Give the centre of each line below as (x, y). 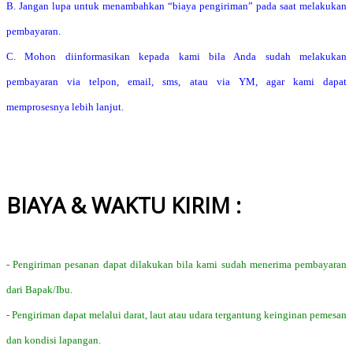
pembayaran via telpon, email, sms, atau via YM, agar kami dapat (176, 81)
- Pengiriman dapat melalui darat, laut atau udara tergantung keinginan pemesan (176, 315)
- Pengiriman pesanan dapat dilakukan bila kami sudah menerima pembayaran (176, 265)
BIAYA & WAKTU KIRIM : (124, 205)
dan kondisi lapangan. (54, 340)
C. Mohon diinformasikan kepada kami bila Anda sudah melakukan (176, 56)
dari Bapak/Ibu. (39, 290)
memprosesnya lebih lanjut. (65, 106)
